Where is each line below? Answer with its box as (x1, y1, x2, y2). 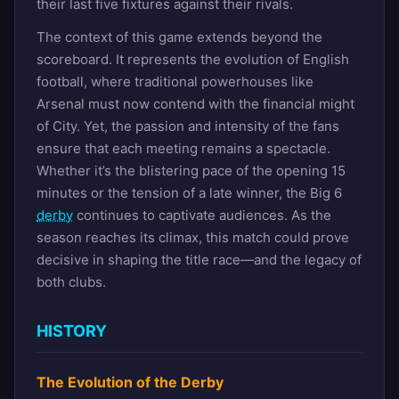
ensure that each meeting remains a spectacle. (37, 139, 330, 157)
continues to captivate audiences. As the (73, 206, 331, 224)
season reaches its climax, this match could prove (37, 228, 349, 246)
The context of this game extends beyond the (37, 28, 322, 45)
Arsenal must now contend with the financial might (37, 94, 354, 112)
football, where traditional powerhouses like (37, 72, 313, 90)
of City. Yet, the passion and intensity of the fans (37, 117, 339, 134)
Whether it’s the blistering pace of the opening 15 (37, 161, 346, 179)
